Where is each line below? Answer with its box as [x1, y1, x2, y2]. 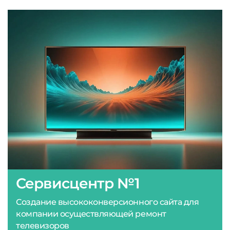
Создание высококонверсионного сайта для [16, 197, 199, 207]
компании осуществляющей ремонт [16, 208, 166, 219]
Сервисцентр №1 [16, 174, 140, 192]
